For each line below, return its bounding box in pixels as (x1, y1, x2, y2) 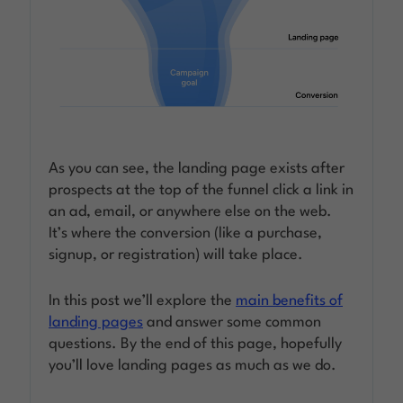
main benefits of (236, 293, 344, 309)
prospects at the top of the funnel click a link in (49, 183, 354, 199)
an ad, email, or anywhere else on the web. (49, 204, 333, 220)
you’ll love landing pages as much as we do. (49, 358, 337, 374)
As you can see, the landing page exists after (49, 161, 345, 177)
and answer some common (143, 315, 322, 331)
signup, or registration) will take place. (49, 247, 304, 264)
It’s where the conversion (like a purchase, (49, 226, 323, 242)
